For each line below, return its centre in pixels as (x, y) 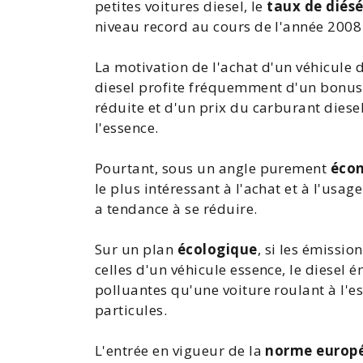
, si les (280, 249)
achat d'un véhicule (286, 67)
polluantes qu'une (159, 290)
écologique (217, 249)
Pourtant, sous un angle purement (213, 168)
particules (129, 310)
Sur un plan (136, 249)
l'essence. (127, 128)
